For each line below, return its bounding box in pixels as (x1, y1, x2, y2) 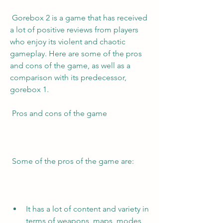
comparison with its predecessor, (10, 73, 126, 82)
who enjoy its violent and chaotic (10, 37, 125, 46)
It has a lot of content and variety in (26, 204, 149, 214)
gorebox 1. (10, 85, 49, 94)
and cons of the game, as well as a (10, 61, 130, 70)
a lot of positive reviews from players (10, 25, 138, 34)
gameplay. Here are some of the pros (10, 49, 142, 58)
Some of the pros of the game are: (12, 156, 134, 166)
